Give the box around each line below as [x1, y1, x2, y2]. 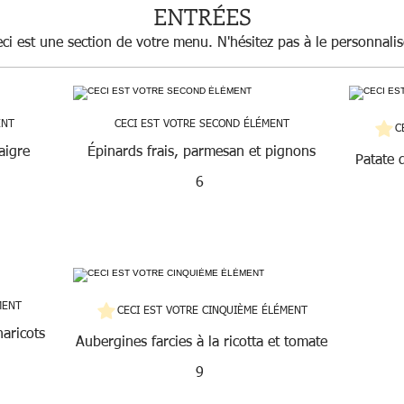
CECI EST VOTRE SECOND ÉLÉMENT [114, 119, 289, 130]
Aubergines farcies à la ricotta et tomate [76, 335, 328, 350]
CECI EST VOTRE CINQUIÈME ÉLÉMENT [117, 305, 308, 317]
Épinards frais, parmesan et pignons [87, 145, 317, 160]
